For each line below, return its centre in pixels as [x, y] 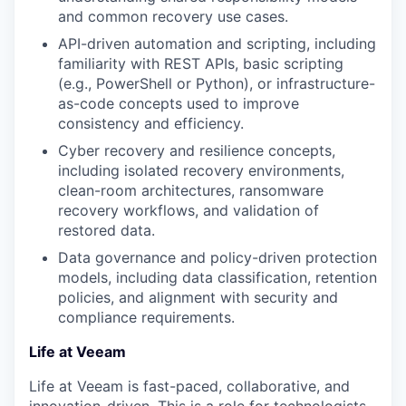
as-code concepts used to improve [179, 103]
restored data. [106, 230]
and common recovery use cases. [173, 16]
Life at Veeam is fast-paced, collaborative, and [189, 386]
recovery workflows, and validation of [188, 210]
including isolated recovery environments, [201, 170]
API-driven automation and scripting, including [217, 43]
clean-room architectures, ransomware [191, 190]
